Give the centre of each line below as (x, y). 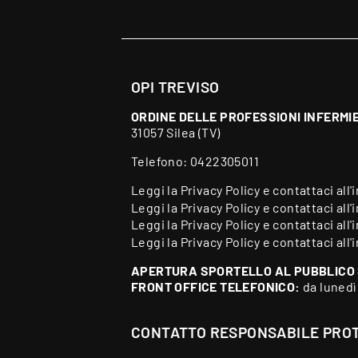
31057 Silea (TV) (176, 133)
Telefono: (161, 161)
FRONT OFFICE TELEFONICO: (217, 286)
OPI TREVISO (175, 87)
